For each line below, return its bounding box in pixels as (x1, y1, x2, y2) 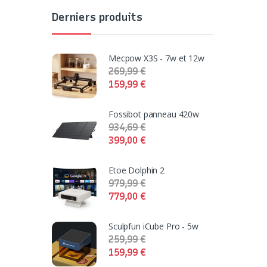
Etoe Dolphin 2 (108, 164, 165, 176)
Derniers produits (52, 11, 142, 24)
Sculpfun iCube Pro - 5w (108, 220, 198, 232)
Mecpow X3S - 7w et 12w (108, 52, 204, 64)
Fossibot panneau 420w (108, 108, 200, 120)
